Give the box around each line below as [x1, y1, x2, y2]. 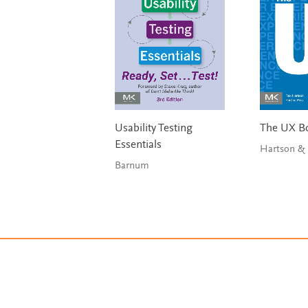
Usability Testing [114, 123, 192, 135]
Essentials [114, 140, 162, 152]
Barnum [114, 161, 149, 172]
